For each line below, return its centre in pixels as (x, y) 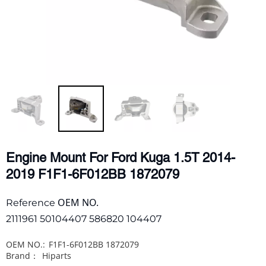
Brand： (22, 255)
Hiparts (57, 256)
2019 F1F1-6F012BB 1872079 (93, 174)
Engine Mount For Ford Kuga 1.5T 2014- (121, 157)
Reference (32, 202)
